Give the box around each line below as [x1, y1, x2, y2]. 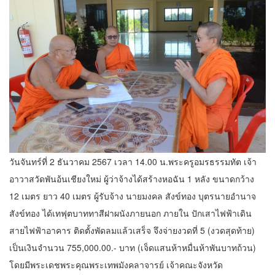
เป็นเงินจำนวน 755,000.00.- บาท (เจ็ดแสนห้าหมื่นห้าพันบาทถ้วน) [9, 241, 256, 254]
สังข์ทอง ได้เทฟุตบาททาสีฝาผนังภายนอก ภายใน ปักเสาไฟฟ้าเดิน [9, 206, 252, 219]
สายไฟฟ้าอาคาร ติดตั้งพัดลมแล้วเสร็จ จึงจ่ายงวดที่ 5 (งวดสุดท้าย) [9, 223, 255, 236]
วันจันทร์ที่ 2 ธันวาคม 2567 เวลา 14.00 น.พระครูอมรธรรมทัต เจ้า [9, 155, 257, 168]
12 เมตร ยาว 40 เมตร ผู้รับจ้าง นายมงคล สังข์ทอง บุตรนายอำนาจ [9, 189, 256, 202]
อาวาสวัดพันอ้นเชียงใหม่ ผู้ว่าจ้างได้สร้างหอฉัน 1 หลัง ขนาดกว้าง [9, 172, 254, 185]
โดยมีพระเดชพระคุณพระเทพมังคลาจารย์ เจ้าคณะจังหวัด [9, 258, 223, 271]
